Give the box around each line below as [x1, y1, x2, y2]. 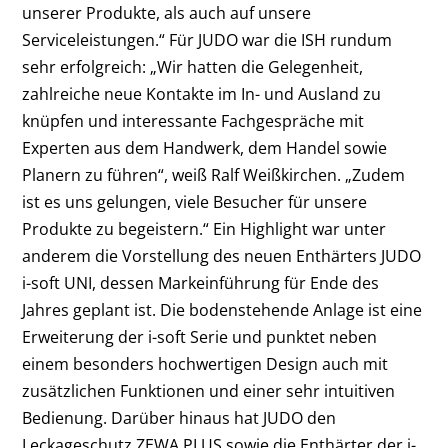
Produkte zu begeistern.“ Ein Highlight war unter [22, 217, 387, 240]
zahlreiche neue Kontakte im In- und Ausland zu [22, 82, 382, 105]
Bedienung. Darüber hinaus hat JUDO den [22, 406, 337, 429]
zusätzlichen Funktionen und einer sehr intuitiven [22, 379, 396, 402]
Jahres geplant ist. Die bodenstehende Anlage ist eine [22, 298, 423, 321]
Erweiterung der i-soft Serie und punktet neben [22, 325, 378, 348]
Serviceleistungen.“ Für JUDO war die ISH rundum [22, 28, 393, 51]
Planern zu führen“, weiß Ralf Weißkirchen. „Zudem [22, 163, 406, 186]
